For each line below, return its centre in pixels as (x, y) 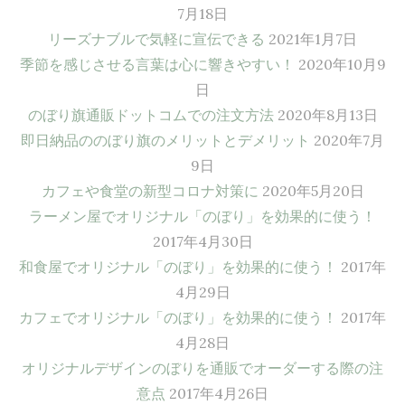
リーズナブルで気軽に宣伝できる (156, 39)
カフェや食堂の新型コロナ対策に (150, 191)
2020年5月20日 (313, 191)
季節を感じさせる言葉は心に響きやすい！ (157, 64)
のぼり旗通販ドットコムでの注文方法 (151, 115)
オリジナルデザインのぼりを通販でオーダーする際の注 (202, 368)
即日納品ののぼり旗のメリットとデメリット (165, 140)
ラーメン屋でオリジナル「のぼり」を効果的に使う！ (202, 216)
